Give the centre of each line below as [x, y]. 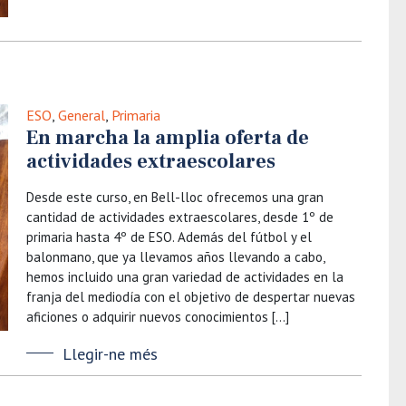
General [82, 115]
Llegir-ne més [110, 354]
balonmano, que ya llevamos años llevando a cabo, [175, 257]
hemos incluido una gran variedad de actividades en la [185, 277]
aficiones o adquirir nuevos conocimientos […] [158, 317]
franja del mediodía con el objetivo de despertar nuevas [191, 297]
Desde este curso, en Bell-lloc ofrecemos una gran [175, 197]
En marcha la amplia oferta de [168, 138]
